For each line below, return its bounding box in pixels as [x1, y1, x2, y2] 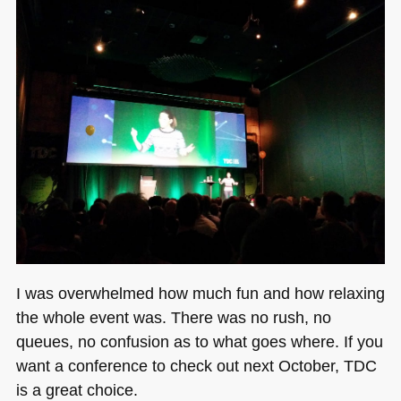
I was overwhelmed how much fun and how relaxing [15, 283, 385, 303]
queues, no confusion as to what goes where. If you [15, 331, 383, 351]
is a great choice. [15, 380, 138, 399]
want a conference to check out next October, [15, 355, 344, 375]
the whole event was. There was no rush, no [15, 307, 331, 327]
